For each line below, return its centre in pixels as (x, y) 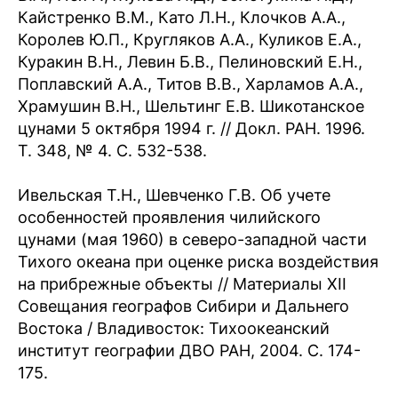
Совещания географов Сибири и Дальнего (183, 306)
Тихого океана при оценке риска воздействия (198, 262)
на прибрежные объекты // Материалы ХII (182, 284)
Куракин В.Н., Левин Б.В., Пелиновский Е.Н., (190, 62)
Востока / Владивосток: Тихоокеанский (174, 328)
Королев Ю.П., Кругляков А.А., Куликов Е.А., (190, 40)
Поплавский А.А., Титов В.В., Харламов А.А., (191, 84)
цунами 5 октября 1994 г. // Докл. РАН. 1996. (191, 128)
